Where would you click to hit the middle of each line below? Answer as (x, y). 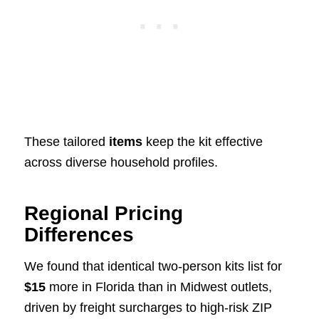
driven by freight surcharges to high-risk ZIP (148, 308)
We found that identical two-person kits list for (153, 267)
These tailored (66, 142)
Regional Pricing (103, 214)
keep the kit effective (202, 142)
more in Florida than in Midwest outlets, (158, 287)
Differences (79, 235)
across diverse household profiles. (121, 163)
